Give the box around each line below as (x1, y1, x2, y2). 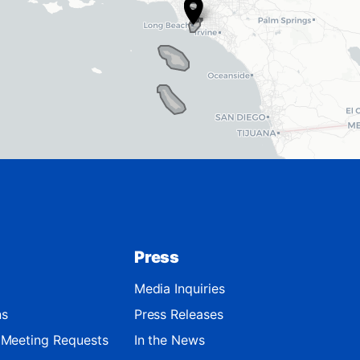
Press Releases (133, 305, 223, 322)
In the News (133, 331, 206, 348)
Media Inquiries (133, 280, 225, 297)
